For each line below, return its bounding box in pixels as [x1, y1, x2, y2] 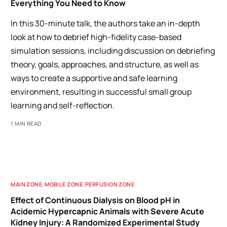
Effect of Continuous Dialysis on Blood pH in [11, 195, 180, 206]
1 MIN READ [11, 120, 42, 127]
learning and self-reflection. [11, 99, 115, 111]
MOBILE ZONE [45, 180, 83, 188]
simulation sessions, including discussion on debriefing [11, 45, 215, 56]
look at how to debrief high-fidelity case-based [11, 31, 182, 43]
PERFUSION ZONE [85, 180, 135, 188]
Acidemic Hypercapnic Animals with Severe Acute [11, 206, 205, 217]
